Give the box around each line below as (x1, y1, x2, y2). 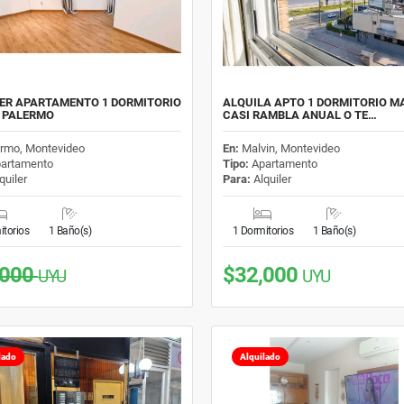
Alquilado (239, 351, 280, 362)
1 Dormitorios (232, 224, 294, 237)
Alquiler (250, 171, 291, 186)
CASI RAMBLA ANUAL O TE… (222, 107, 377, 122)
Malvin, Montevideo (241, 141, 340, 155)
